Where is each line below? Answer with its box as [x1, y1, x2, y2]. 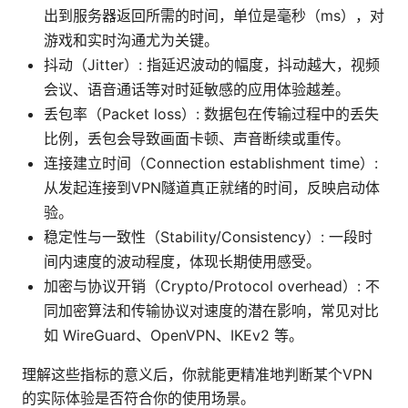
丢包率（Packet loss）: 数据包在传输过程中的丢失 [44, 105, 379, 124]
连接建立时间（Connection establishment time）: [44, 154, 378, 173]
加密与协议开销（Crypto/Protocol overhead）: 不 [44, 277, 380, 296]
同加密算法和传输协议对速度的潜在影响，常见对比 [44, 301, 379, 321]
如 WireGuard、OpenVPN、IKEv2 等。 [44, 326, 303, 345]
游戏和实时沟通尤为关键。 [44, 31, 219, 50]
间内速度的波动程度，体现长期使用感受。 [44, 252, 321, 271]
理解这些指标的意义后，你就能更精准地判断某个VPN [22, 365, 372, 384]
